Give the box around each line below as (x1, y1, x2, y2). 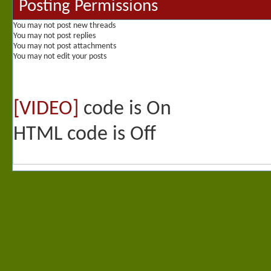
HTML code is (13, 124, 130, 146)
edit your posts (55, 52, 106, 62)
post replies (55, 31, 96, 41)
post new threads (55, 21, 116, 31)
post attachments (55, 42, 116, 51)
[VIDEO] (13, 99, 79, 120)
